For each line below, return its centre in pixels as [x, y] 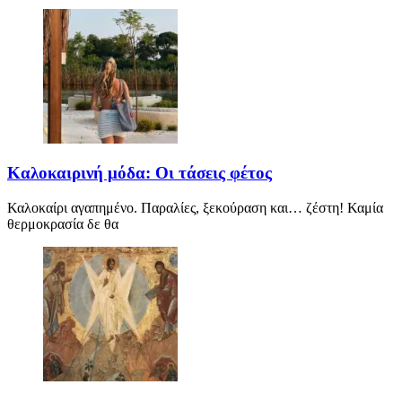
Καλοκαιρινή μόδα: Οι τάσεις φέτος [140, 173]
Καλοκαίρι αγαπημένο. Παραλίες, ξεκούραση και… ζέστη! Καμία [195, 208]
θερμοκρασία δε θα [63, 224]
